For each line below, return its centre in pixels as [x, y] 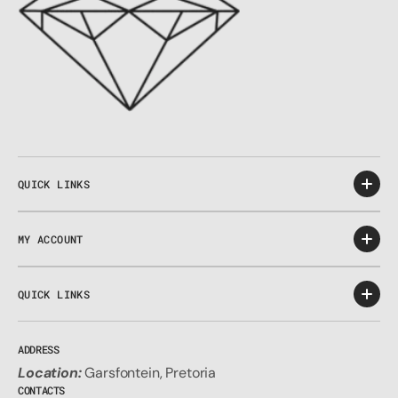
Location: [50, 373]
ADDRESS [39, 349]
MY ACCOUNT [51, 239]
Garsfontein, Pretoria [149, 373]
